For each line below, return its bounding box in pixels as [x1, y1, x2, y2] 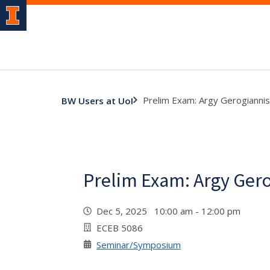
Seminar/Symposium [96, 239, 181, 251]
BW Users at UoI [61, 94, 133, 107]
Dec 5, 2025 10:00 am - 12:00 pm [96, 205, 245, 217]
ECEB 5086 [96, 222, 143, 234]
